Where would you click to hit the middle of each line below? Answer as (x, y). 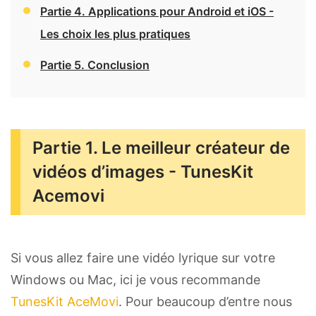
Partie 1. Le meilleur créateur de (161, 148)
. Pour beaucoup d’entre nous (205, 302)
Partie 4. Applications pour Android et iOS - (157, 12)
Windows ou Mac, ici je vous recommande (135, 280)
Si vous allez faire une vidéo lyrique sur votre (143, 258)
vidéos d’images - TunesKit (143, 172)
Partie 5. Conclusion (95, 65)
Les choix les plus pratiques (115, 34)
